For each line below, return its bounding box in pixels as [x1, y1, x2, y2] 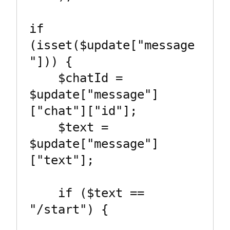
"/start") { [29, 202, 108, 217]
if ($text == [29, 186, 58, 201]
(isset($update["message [29, 38, 195, 53]
